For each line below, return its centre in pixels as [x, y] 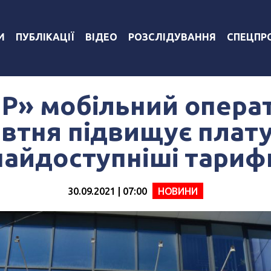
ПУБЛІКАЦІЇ [45, 37]
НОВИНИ [178, 191]
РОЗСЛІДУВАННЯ [172, 37]
